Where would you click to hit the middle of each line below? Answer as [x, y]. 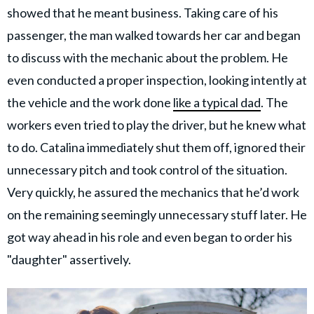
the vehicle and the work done [90, 103]
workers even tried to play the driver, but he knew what [157, 125]
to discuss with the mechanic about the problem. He [148, 58]
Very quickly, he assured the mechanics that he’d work [153, 192]
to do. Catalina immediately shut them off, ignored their [156, 148]
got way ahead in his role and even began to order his [150, 237]
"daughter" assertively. [69, 260]
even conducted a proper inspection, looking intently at [157, 80]
